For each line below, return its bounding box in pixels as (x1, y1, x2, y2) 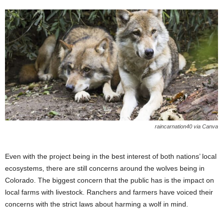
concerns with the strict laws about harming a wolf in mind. (5, 200, 188, 208)
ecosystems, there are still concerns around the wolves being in (5, 164, 205, 172)
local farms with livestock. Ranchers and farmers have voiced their (5, 188, 213, 196)
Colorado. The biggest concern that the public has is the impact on (5, 176, 214, 184)
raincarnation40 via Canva (155, 123, 218, 129)
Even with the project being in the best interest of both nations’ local (5, 152, 217, 160)
